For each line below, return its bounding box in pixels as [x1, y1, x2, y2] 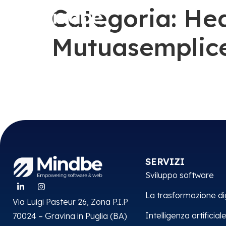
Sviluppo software [145, 170, 214, 180]
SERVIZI [145, 156, 185, 167]
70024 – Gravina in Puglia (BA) [13, 210, 127, 221]
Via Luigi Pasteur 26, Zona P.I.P [13, 196, 128, 207]
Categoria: [51, 3, 184, 33]
